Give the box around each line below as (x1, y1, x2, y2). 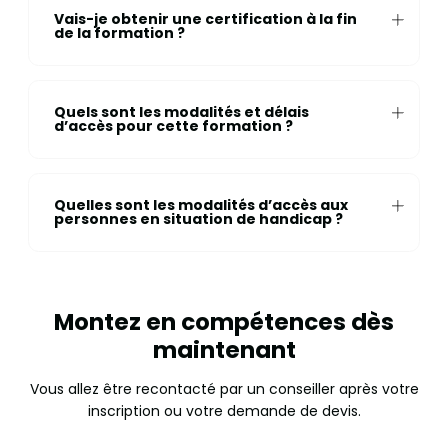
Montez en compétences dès (54, 305, 394, 338)
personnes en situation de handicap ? (53, 209, 343, 230)
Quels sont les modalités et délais (53, 102, 309, 123)
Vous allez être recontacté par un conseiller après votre (29, 378, 419, 399)
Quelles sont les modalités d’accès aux (53, 195, 348, 216)
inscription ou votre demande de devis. (87, 400, 361, 421)
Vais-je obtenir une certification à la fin (53, 9, 357, 30)
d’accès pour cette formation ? (53, 116, 293, 137)
